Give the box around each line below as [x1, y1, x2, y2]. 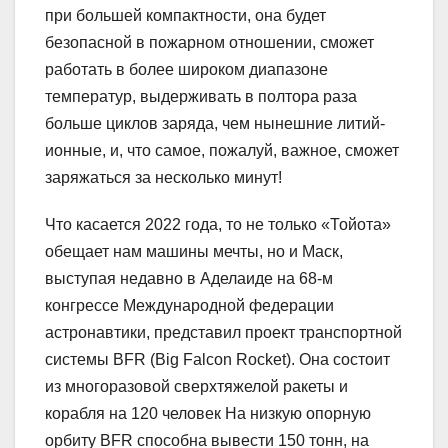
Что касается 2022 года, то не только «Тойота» [45, 215, 391, 233]
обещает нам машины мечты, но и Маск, [45, 242, 343, 260]
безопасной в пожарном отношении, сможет [45, 33, 374, 51]
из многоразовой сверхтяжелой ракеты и [45, 377, 348, 395]
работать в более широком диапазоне [45, 60, 328, 78]
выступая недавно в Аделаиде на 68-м [45, 269, 333, 287]
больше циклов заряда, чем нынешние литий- [45, 114, 385, 132]
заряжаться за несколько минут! [45, 168, 282, 186]
